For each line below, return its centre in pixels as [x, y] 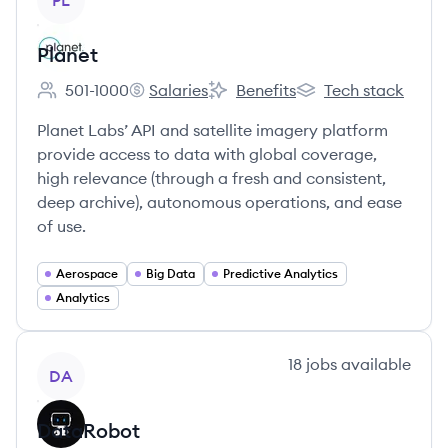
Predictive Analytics [280, 273]
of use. [61, 226]
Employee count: [98, 100]
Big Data [170, 273]
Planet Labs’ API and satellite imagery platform [212, 130]
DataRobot [88, 430]
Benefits [266, 90]
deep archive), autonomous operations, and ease [219, 202]
